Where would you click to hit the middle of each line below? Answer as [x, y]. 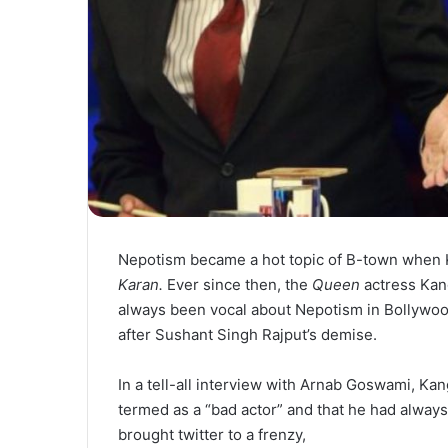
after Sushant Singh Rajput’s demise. [247, 334]
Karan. [142, 284]
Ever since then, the [239, 284]
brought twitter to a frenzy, [212, 434]
